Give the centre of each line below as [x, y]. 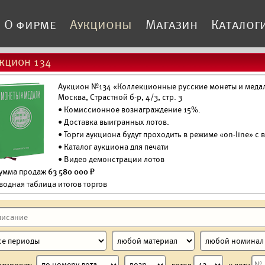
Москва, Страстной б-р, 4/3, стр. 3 [120, 97]
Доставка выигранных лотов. [116, 122]
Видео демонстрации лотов [114, 159]
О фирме [30, 25]
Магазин [172, 25]
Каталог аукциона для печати [116, 147]
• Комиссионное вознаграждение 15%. [129, 110]
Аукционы [101, 25]
